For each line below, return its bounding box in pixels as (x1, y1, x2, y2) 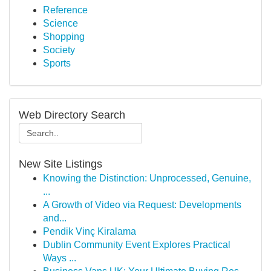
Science (43, 18, 78, 28)
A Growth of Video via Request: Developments (43, 200, 241, 210)
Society (43, 45, 75, 55)
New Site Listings (19, 158, 102, 170)
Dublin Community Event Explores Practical (43, 240, 230, 250)
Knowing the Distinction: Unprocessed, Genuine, (43, 173, 251, 183)
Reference (43, 5, 88, 15)
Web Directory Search (19, 109, 125, 121)
